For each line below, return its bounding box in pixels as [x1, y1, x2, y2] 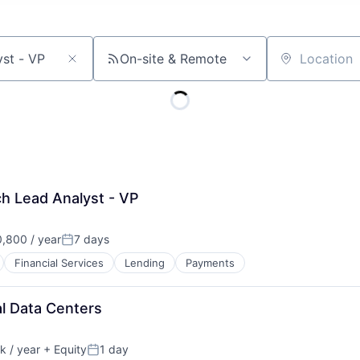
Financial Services [14, 256, 104, 269]
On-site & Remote [120, 51, 227, 67]
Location [266, 57, 319, 74]
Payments [186, 256, 235, 269]
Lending [125, 256, 165, 269]
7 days [74, 232, 109, 246]
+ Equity [40, 342, 87, 356]
